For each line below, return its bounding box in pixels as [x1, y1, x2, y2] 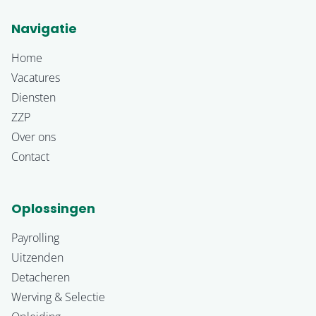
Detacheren [11, 269, 70, 285]
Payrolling [11, 229, 59, 245]
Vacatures [11, 69, 60, 85]
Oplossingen [11, 199, 95, 217]
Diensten [11, 89, 56, 105]
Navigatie [11, 19, 77, 37]
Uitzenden [11, 249, 63, 265]
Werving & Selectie [11, 288, 105, 305]
